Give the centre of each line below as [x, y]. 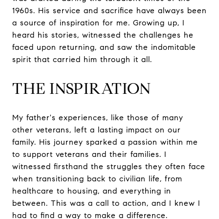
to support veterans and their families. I [89, 154]
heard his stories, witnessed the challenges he [103, 35]
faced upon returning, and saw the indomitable [104, 47]
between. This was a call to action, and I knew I [106, 203]
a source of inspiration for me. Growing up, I [99, 22]
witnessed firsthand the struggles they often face [109, 166]
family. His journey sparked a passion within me [105, 142]
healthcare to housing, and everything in [92, 191]
